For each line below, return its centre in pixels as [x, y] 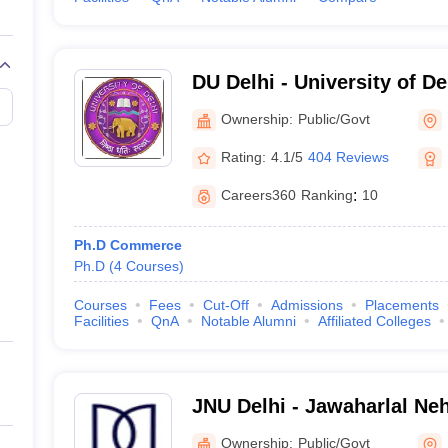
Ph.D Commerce [127, 245]
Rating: [243, 156]
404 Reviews [348, 156]
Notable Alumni [248, 321]
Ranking [326, 195]
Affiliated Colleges [374, 321]
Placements [401, 305]
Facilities [101, 321]
